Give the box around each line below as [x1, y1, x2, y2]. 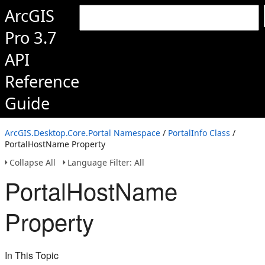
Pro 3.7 [5, 27, 57, 49]
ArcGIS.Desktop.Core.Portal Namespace [5, 127, 160, 138]
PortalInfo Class [168, 127, 230, 138]
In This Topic [5, 248, 59, 262]
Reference [5, 70, 79, 92]
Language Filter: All [67, 157, 144, 168]
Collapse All [9, 157, 56, 168]
